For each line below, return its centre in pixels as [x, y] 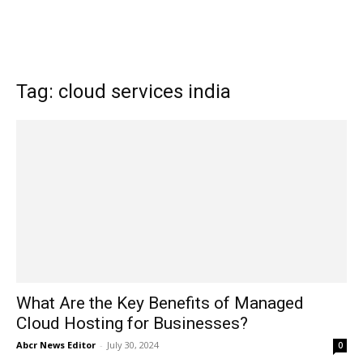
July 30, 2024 [133, 345]
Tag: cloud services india [124, 92]
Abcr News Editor [56, 345]
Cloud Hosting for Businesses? [132, 324]
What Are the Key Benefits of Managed [160, 303]
